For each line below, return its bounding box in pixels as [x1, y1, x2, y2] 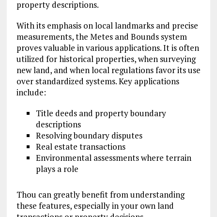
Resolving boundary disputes [35, 130, 142, 141]
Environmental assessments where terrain [35, 152, 191, 164]
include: [16, 87, 46, 98]
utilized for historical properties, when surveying [16, 53, 196, 65]
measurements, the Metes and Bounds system [16, 31, 187, 43]
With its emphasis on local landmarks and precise [16, 20, 198, 31]
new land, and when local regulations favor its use [16, 64, 201, 76]
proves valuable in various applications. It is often [16, 42, 199, 54]
